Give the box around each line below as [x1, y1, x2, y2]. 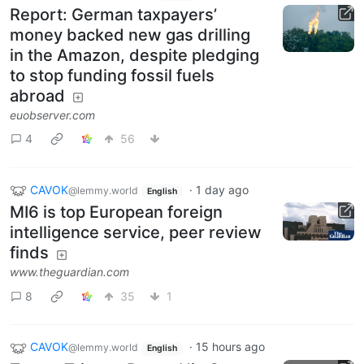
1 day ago [195, 182, 249, 197]
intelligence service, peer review [10, 223, 262, 243]
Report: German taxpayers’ [10, 4, 217, 24]
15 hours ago [195, 340, 265, 354]
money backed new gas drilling [10, 24, 250, 45]
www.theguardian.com [10, 265, 129, 279]
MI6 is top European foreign [10, 202, 223, 223]
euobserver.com [10, 107, 95, 122]
